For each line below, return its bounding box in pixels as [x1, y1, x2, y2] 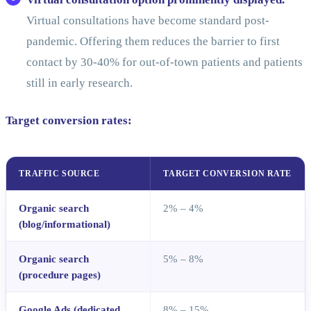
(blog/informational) [19, 217, 111, 230]
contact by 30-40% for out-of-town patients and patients [26, 55, 303, 69]
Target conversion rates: [6, 113, 132, 127]
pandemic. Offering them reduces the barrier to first [26, 34, 280, 48]
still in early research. [26, 76, 133, 90]
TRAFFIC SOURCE [19, 169, 100, 178]
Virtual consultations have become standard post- [26, 13, 269, 27]
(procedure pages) [19, 268, 101, 280]
